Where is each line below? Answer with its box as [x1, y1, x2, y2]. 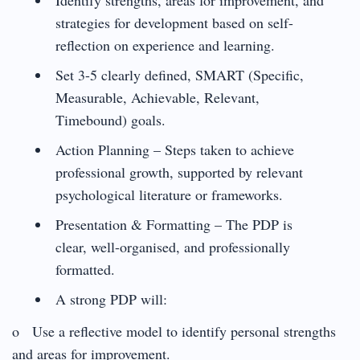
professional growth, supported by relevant [55, 162, 303, 182]
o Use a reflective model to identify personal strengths [12, 321, 336, 341]
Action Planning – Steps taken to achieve [55, 139, 294, 159]
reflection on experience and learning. [55, 35, 275, 55]
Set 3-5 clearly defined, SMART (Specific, [55, 64, 304, 84]
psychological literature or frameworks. [55, 184, 283, 204]
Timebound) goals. [55, 109, 166, 129]
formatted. [55, 259, 115, 279]
